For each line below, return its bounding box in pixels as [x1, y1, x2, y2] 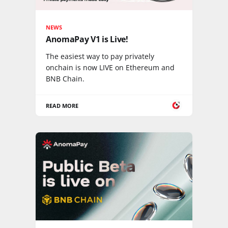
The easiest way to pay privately [46, 51, 154, 61]
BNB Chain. [46, 73, 84, 83]
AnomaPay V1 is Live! [46, 33, 128, 45]
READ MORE [46, 101, 79, 109]
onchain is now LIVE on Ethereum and [46, 62, 175, 72]
